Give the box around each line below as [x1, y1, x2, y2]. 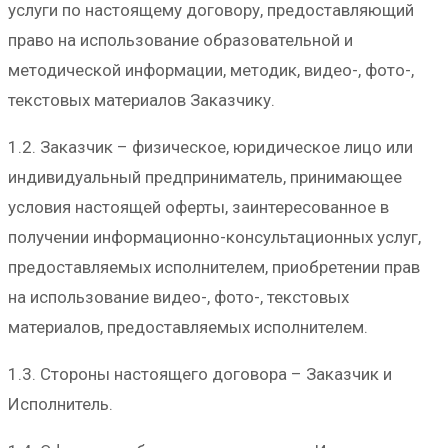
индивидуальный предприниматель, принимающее [8, 166, 402, 187]
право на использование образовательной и [8, 29, 353, 50]
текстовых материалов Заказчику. [8, 89, 275, 110]
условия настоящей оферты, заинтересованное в [8, 196, 389, 217]
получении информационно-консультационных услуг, [8, 226, 421, 247]
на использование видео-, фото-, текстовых [8, 286, 349, 307]
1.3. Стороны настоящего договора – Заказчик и [8, 363, 392, 384]
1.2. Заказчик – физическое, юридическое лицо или [8, 136, 413, 157]
